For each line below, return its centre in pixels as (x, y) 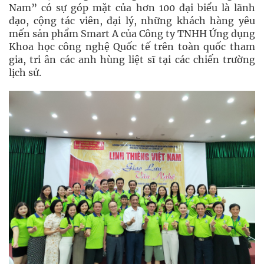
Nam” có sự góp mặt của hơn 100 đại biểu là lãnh (132, 7)
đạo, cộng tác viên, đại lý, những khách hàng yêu (132, 20)
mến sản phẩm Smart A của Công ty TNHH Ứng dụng (132, 33)
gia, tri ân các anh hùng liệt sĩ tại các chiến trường (132, 59)
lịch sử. (25, 72)
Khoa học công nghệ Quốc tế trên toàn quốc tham (132, 46)
